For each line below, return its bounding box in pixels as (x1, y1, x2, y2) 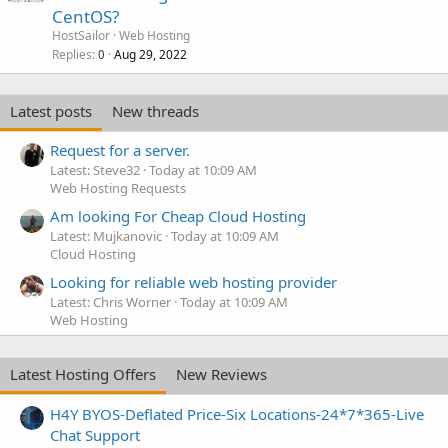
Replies (52, 45, 92, 63)
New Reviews (176, 364, 267, 385)
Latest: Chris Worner (50, 293, 171, 312)
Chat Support (50, 424, 140, 445)
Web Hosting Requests (50, 178, 186, 197)
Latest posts (10, 100, 92, 121)
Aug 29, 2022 (114, 45, 187, 63)
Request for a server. (50, 139, 190, 160)
